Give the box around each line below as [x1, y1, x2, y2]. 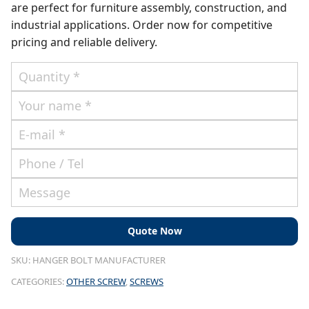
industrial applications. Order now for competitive [11, 17, 272, 33]
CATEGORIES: [11, 275, 66, 288]
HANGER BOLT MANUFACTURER [32, 253, 166, 266]
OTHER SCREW [66, 275, 126, 288]
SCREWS [130, 275, 163, 288]
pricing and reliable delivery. [11, 34, 157, 50]
